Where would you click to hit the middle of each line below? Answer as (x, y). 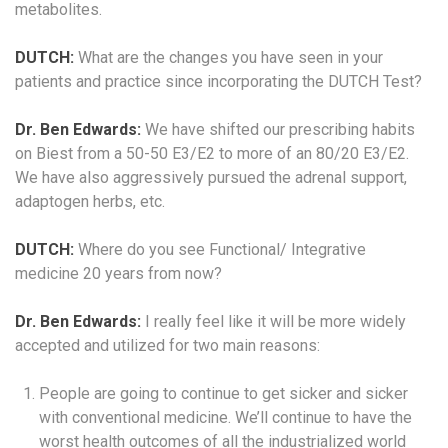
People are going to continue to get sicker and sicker (223, 393)
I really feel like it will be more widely (273, 321)
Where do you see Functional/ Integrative (220, 249)
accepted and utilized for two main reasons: (167, 345)
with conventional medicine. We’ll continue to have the (225, 417)
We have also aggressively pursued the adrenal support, (211, 177)
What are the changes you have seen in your (228, 57)
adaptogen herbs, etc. (90, 201)
